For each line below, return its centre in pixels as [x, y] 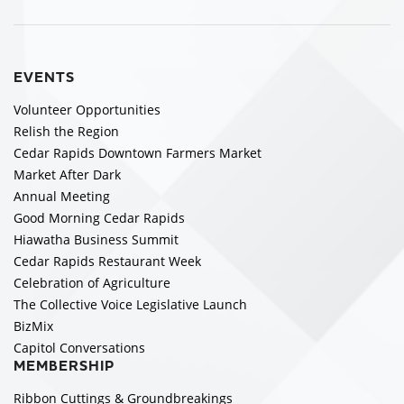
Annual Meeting [62, 196]
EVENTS [44, 78]
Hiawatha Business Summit [96, 239]
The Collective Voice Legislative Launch [130, 304]
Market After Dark [67, 174]
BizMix [33, 326]
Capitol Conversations [79, 348]
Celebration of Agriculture [92, 283]
